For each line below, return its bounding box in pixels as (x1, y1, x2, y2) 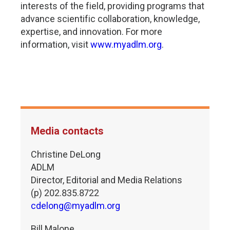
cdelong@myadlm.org (31, 200, 120, 211)
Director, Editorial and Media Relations (31, 175, 182, 185)
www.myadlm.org (90, 39, 162, 50)
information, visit (21, 39, 90, 50)
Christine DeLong (31, 149, 101, 160)
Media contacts (31, 125, 104, 137)
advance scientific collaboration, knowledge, (21, 13, 200, 24)
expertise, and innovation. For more (21, 26, 162, 37)
